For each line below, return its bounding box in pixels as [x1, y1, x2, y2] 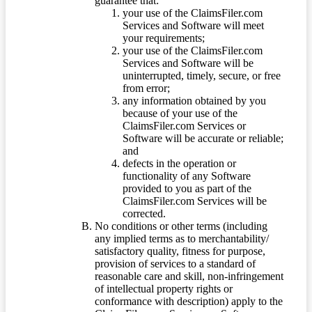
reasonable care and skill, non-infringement [95, 270, 283, 283]
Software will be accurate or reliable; [123, 132, 283, 145]
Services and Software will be [123, 57, 253, 70]
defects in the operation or [123, 157, 236, 170]
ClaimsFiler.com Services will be [123, 195, 267, 208]
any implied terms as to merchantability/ [95, 233, 269, 245]
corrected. [123, 208, 166, 220]
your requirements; [123, 32, 205, 45]
